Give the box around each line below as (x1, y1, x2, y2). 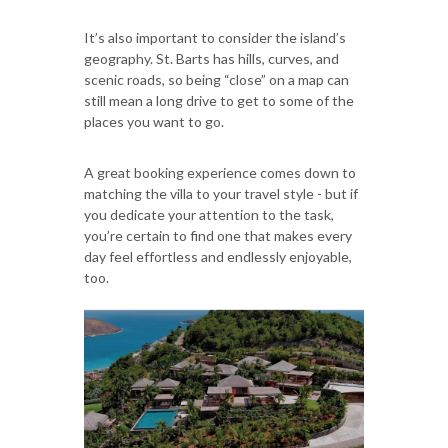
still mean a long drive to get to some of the (84, 91, 354, 109)
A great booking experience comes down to (84, 163, 356, 181)
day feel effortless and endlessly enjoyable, (84, 247, 352, 265)
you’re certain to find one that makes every (84, 226, 352, 244)
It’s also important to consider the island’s (84, 28, 346, 46)
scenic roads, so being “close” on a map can (84, 70, 349, 88)
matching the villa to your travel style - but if (84, 184, 358, 202)
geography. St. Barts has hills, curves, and (84, 49, 339, 67)
